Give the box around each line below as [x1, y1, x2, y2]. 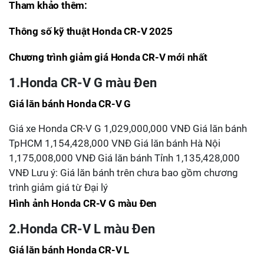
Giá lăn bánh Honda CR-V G [9, 98, 131, 110]
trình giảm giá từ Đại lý [9, 181, 108, 193]
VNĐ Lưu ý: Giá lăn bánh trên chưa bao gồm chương [9, 167, 238, 179]
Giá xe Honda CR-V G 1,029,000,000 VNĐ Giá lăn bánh [9, 123, 247, 134]
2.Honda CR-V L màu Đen [9, 221, 155, 236]
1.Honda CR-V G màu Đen [9, 75, 157, 90]
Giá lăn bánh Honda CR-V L [9, 244, 129, 256]
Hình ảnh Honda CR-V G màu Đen [9, 197, 157, 209]
